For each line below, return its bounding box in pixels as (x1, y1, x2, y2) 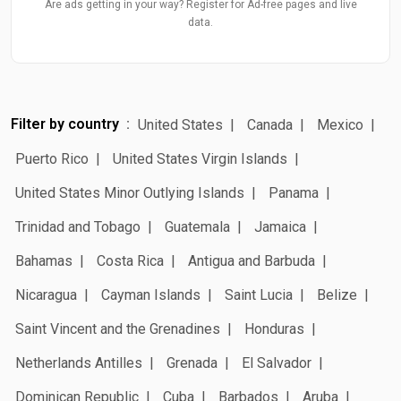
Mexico (317, 115, 363, 133)
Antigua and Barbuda (188, 252, 315, 269)
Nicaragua (15, 286, 77, 303)
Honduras (244, 320, 304, 337)
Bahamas (15, 252, 73, 269)
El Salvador (242, 354, 311, 371)
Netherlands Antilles (15, 354, 142, 371)
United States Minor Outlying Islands (15, 183, 244, 201)
